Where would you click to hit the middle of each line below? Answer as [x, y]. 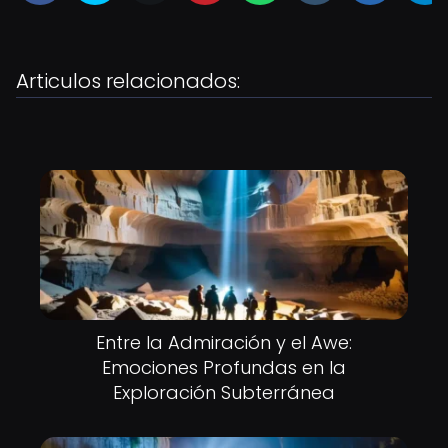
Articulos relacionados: [128, 81]
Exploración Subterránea [224, 392]
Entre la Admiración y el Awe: [224, 342]
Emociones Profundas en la [224, 367]
